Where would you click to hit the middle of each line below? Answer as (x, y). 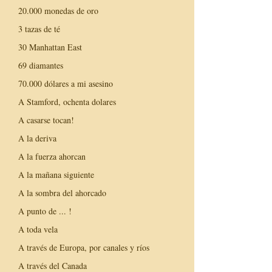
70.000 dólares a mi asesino (66, 83)
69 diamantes (41, 65)
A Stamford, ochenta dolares (67, 101)
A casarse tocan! (46, 120)
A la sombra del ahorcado (62, 192)
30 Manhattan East (50, 47)
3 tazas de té (39, 29)
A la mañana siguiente (56, 174)
